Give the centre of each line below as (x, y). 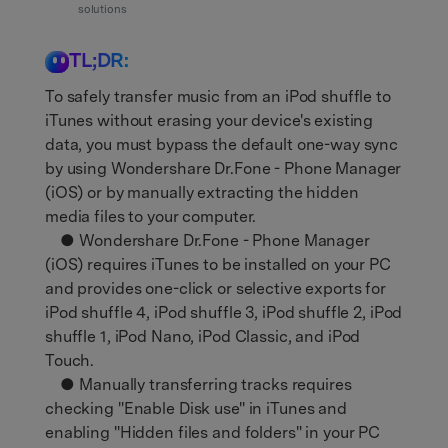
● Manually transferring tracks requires (198, 384)
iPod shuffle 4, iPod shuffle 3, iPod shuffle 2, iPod (224, 312)
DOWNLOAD (120, 18)
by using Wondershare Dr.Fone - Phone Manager (223, 168)
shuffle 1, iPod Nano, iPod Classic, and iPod (203, 336)
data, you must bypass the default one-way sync (222, 144)
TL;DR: (99, 59)
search (95, 94)
